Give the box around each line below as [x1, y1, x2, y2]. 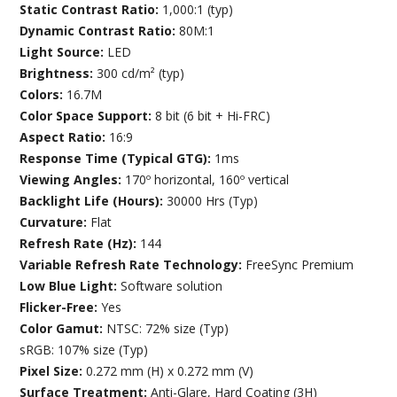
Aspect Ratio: [19, 128, 110, 145]
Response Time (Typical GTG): [19, 149, 215, 167]
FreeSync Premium [245, 255, 354, 273]
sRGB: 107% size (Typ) [19, 340, 149, 358]
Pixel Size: [19, 362, 87, 379]
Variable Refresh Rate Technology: [19, 255, 246, 273]
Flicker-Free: [19, 298, 102, 315]
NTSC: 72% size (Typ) [106, 319, 230, 337]
